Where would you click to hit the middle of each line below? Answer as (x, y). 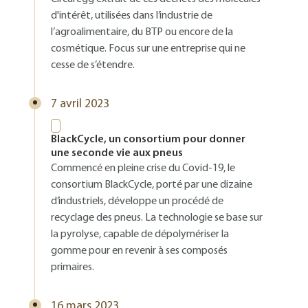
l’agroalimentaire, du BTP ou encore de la (142, 32)
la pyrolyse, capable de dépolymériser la (140, 234)
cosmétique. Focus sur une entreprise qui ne (148, 49)
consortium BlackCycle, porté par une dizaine (152, 185)
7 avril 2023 (80, 104)
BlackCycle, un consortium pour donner (148, 140)
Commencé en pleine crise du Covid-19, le (143, 168)
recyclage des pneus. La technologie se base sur (157, 218)
